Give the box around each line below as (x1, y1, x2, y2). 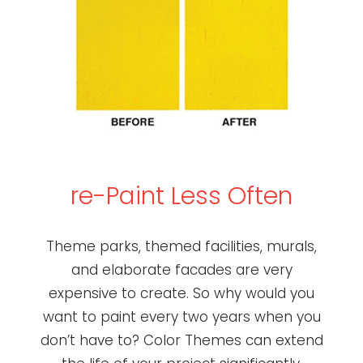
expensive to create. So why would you (49, 283, 314, 303)
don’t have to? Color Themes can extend (40, 330, 323, 350)
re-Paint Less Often (70, 178, 293, 213)
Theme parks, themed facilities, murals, (46, 236, 317, 256)
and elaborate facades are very (70, 259, 293, 280)
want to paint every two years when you (42, 306, 321, 327)
